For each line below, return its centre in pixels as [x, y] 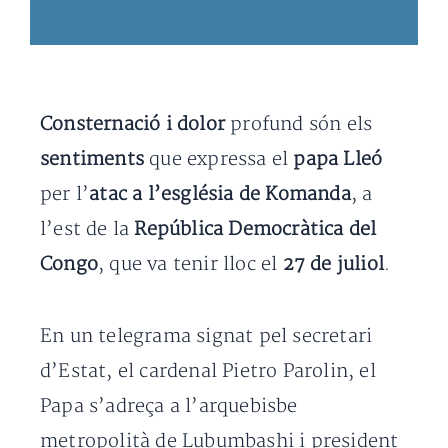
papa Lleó [338, 159]
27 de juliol [333, 264]
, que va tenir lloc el [190, 264]
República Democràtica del [255, 229]
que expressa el [221, 159]
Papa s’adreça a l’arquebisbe [169, 406]
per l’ [65, 194]
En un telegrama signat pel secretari [206, 336]
